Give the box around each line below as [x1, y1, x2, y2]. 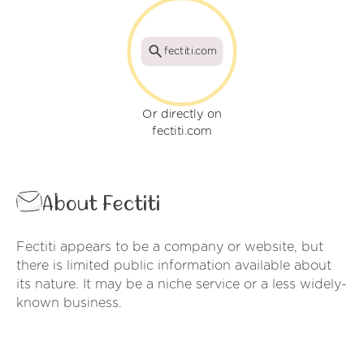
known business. [16, 297, 122, 310]
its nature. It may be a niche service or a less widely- [16, 278, 347, 292]
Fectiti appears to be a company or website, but [16, 240, 323, 254]
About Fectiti [42, 193, 160, 215]
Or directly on [142, 108, 222, 121]
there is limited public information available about [16, 259, 331, 273]
